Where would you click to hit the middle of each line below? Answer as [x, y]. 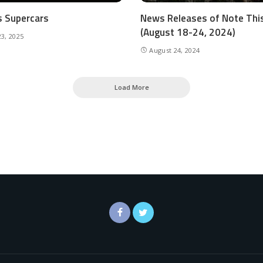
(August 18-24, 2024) [188, 32]
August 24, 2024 [175, 50]
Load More [131, 87]
